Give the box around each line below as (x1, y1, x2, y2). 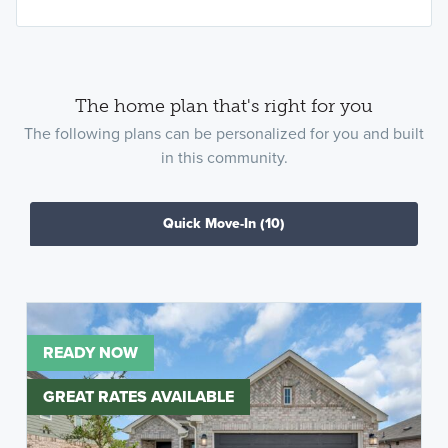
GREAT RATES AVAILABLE (43, 385, 235, 409)
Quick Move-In (162, 213, 256, 235)
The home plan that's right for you (75, 94, 373, 117)
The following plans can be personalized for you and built (24, 122, 424, 146)
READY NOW (43, 341, 139, 365)
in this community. (160, 146, 288, 170)
